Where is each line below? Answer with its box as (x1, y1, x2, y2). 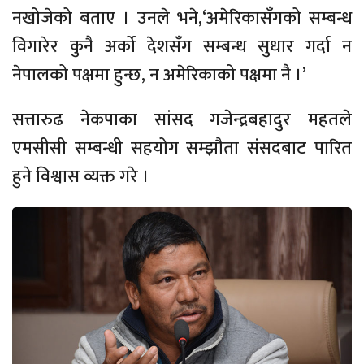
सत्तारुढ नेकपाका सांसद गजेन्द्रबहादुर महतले (12, 104, 352, 135)
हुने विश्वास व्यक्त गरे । (12, 161, 149, 192)
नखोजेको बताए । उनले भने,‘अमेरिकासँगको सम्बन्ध (12, 2, 352, 33)
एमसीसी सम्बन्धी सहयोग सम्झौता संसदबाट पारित (12, 132, 352, 163)
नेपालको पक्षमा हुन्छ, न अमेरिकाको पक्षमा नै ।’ (12, 59, 306, 90)
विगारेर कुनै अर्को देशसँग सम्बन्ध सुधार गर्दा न (12, 31, 352, 62)
